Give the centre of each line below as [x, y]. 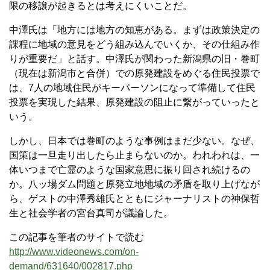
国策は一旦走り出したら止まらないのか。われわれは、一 [134, 155]
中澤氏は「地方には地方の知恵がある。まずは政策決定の [134, 30]
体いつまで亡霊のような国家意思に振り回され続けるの [130, 169]
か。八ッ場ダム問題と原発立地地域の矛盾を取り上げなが [134, 184]
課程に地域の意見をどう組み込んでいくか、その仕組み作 [134, 44]
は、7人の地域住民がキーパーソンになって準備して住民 [132, 87]
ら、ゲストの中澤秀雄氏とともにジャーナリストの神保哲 [134, 198]
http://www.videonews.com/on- [74, 251]
